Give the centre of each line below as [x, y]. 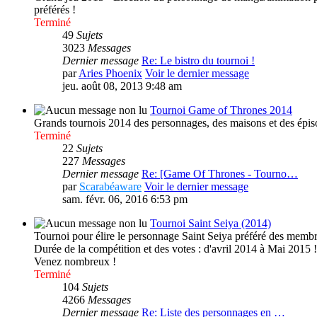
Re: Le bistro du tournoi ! [198, 61]
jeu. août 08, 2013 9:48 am [122, 86]
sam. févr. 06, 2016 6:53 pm [125, 200]
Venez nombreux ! [75, 262]
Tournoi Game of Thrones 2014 [221, 110]
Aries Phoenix [110, 74]
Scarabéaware [110, 187]
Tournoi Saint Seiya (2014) [211, 224]
